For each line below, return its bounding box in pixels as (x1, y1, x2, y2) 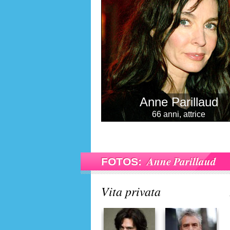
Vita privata (101, 183, 161, 199)
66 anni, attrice (152, 110, 205, 119)
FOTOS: (101, 156, 142, 167)
